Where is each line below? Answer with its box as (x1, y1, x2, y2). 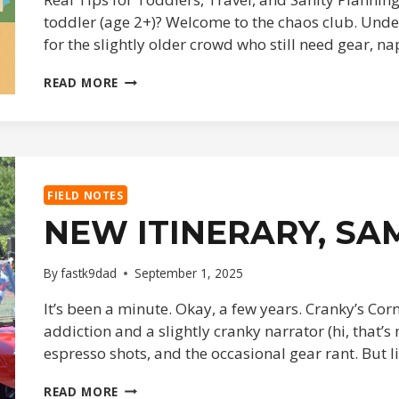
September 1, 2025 (134, 264, 244, 281)
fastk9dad (61, 264, 118, 281)
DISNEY (118, 69, 165, 87)
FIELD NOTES (47, 188, 124, 203)
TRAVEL (118, 105, 167, 123)
